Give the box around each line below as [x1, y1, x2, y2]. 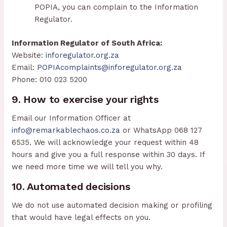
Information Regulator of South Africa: [12, 38, 163, 48]
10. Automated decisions [12, 180, 130, 193]
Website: [12, 50, 46, 60]
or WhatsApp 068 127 [120, 125, 203, 135]
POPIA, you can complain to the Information [34, 3, 199, 12]
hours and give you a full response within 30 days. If [12, 149, 205, 159]
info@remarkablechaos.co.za [12, 125, 121, 135]
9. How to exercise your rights [12, 93, 159, 105]
